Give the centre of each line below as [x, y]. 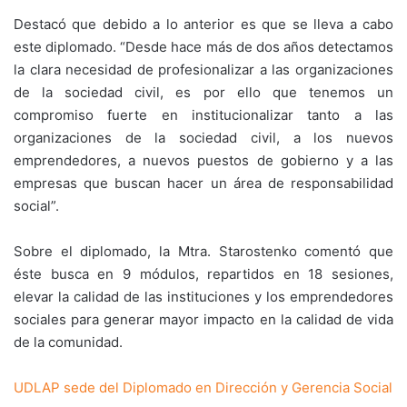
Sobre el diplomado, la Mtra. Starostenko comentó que [203, 251]
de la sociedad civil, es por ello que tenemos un [203, 92]
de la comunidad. [68, 342]
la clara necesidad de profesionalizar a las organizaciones [203, 69]
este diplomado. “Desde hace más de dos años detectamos [203, 47]
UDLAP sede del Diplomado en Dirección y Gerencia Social [203, 387]
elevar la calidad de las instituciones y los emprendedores [203, 297]
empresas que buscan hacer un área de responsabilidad [203, 183]
